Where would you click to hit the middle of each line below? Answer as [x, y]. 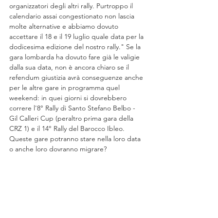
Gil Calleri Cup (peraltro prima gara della [72, 118]
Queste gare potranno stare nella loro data [76, 139]
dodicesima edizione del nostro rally [64, 47]
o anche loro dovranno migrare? [58, 149]
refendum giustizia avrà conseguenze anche [77, 77]
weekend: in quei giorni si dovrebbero [69, 98]
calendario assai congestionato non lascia [73, 16]
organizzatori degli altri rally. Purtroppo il [72, 6]
